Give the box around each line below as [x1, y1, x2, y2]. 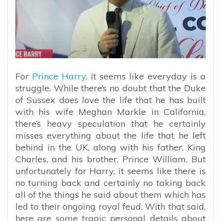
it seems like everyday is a [87, 71, 206, 82]
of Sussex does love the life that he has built [15, 94, 206, 106]
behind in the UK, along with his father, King [15, 142, 206, 153]
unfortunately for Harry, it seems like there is [15, 165, 206, 177]
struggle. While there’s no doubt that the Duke [15, 82, 206, 94]
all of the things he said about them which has [15, 189, 206, 201]
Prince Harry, [32, 71, 87, 82]
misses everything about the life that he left [15, 130, 206, 142]
